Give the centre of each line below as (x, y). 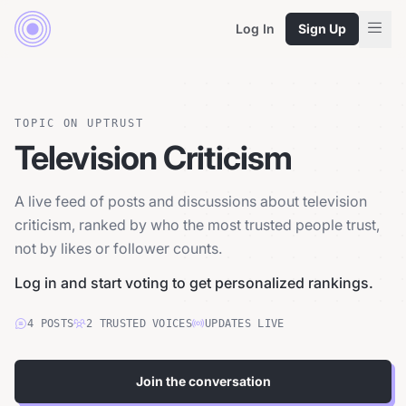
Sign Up (322, 29)
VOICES (172, 324)
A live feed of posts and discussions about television (191, 201)
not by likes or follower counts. (118, 248)
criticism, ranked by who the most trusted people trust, (197, 225)
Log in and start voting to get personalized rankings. (194, 283)
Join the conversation (203, 381)
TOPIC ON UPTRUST (79, 123)
